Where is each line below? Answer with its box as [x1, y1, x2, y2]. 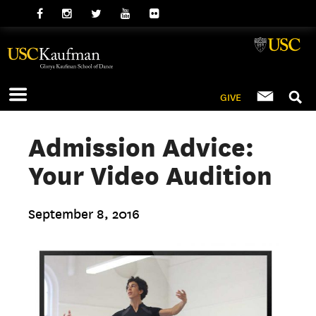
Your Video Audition [28, 161, 273, 190]
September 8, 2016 [28, 207, 140, 222]
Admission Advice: [28, 133, 255, 162]
